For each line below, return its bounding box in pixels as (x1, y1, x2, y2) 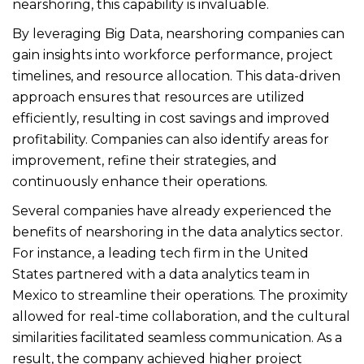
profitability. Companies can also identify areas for (12, 132, 329, 147)
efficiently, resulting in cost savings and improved (12, 110, 330, 126)
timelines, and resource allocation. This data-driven (12, 68, 340, 84)
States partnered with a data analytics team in (12, 266, 310, 282)
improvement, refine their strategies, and (12, 153, 277, 168)
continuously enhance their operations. (12, 174, 267, 189)
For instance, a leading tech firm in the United (12, 245, 309, 261)
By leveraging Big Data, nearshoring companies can (12, 26, 344, 41)
